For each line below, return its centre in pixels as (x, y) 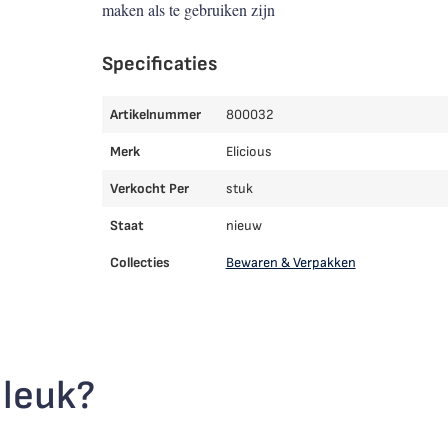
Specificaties (159, 64)
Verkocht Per (149, 188)
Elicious (248, 151)
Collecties (139, 262)
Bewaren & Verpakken (290, 262)
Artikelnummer (155, 114)
